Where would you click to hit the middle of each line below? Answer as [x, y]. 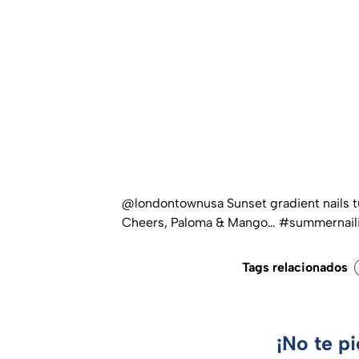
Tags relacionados [295, 268]
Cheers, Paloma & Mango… [200, 223]
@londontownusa [173, 204]
